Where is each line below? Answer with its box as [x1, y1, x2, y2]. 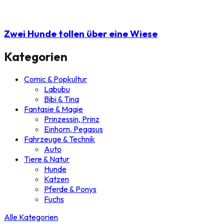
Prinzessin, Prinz [44, 114, 99, 124]
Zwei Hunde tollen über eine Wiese [4, 27, 157, 39]
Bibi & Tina [44, 94, 79, 104]
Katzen [44, 174, 69, 184]
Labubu [44, 84, 70, 94]
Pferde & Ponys [44, 184, 96, 194]
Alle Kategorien [4, 212, 58, 222]
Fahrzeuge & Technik [24, 134, 95, 144]
